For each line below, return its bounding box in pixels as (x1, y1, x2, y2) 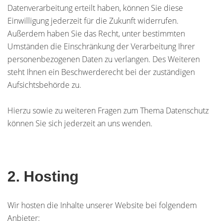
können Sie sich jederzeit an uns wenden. (7, 118, 152, 129)
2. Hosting (7, 168, 78, 184)
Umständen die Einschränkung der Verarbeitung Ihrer (7, 41, 195, 52)
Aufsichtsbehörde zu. (7, 79, 81, 90)
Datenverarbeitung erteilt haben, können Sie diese (7, 2, 183, 13)
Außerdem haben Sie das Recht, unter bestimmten (7, 28, 185, 39)
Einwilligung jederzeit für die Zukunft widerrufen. (7, 15, 179, 26)
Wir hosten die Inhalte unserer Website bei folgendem (7, 200, 197, 211)
